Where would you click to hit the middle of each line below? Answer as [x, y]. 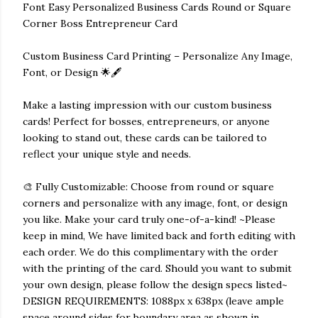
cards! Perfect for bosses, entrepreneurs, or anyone [146, 122]
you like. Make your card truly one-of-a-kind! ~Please [149, 220]
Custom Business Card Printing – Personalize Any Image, [158, 56]
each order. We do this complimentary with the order [150, 252]
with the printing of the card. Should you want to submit [157, 269]
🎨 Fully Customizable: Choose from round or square [148, 187]
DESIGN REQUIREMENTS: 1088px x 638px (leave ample [153, 301]
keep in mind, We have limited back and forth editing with [159, 236]
